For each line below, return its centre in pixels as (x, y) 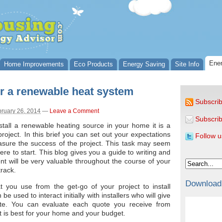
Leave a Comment (74, 111)
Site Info (187, 64)
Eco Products (93, 64)
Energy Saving (144, 64)
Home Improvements (34, 64)
